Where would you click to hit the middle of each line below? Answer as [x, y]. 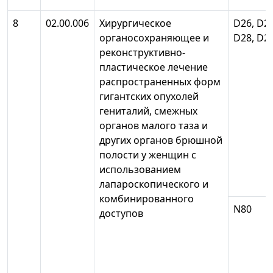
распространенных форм [160, 82]
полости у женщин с [148, 155]
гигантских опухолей [149, 97]
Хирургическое [135, 23]
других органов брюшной [161, 140]
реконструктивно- [142, 53]
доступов [126, 214]
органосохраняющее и [154, 38]
